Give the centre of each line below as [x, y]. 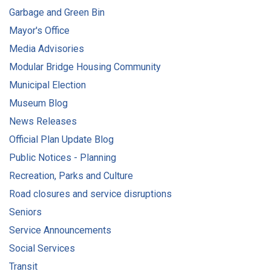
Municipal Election [47, 85]
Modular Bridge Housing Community [85, 67]
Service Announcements [60, 230]
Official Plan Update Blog [61, 139]
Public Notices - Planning [63, 158]
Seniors [25, 212]
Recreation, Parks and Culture [71, 176]
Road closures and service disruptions [90, 194]
